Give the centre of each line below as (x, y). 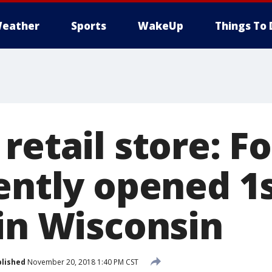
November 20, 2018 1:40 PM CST (82, 262)
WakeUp (161, 26)
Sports (89, 26)
